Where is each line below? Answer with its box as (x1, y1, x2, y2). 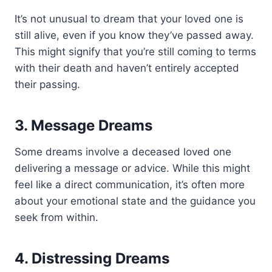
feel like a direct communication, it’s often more (15, 178, 245, 191)
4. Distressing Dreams (15, 249, 169, 267)
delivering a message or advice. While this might (15, 161, 250, 174)
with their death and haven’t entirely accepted (15, 61, 239, 74)
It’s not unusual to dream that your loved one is (15, 12, 243, 25)
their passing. (15, 78, 80, 90)
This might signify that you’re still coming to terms (15, 45, 256, 58)
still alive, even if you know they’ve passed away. (15, 29, 254, 41)
